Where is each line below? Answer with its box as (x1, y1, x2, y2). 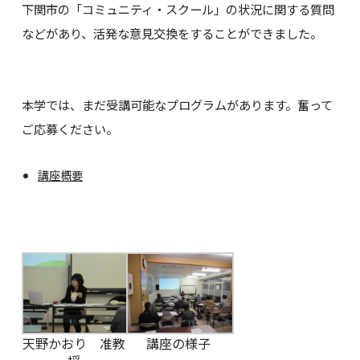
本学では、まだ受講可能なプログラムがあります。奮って (21, 95, 333, 113)
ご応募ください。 (21, 119, 118, 137)
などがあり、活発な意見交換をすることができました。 (21, 23, 322, 42)
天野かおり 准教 (22, 333, 125, 353)
